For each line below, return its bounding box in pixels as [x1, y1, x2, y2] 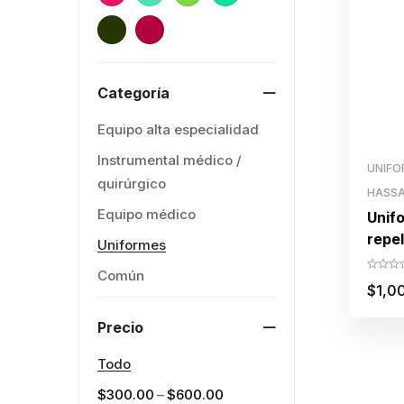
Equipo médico [97, 206, 196, 223]
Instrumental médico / [97, 151, 242, 169]
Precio [97, 318, 143, 336]
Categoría [97, 84, 170, 102]
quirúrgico [97, 175, 166, 192]
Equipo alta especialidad [97, 121, 259, 138]
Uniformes [97, 236, 166, 253]
